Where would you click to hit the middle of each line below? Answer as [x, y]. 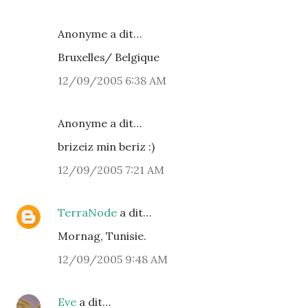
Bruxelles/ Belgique [109, 57]
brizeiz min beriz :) [106, 146]
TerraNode [87, 212]
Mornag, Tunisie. [102, 236]
